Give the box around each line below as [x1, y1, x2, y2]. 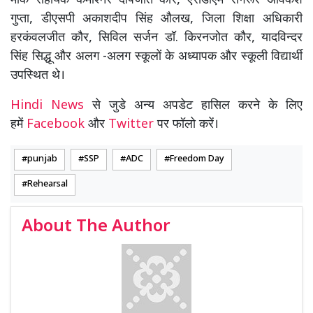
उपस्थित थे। [10, 68, 65, 85]
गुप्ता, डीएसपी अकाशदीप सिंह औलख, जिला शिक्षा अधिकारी [10, 11, 303, 28]
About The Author [22, 216, 170, 239]
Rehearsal [27, 179, 68, 191]
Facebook [27, 117, 85, 133]
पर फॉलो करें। [154, 117, 219, 133]
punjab [27, 154, 57, 166]
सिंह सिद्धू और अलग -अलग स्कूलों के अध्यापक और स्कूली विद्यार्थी [10, 49, 303, 66]
